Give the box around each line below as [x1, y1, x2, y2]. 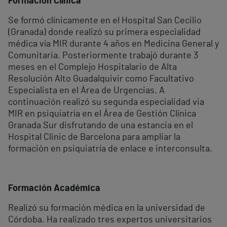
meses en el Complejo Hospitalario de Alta [8, 63, 177, 72]
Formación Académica [8, 184, 100, 194]
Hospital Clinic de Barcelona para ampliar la [8, 133, 180, 142]
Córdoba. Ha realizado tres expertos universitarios [8, 215, 212, 225]
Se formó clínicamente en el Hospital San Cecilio [8, 16, 202, 26]
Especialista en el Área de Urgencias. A [8, 86, 165, 96]
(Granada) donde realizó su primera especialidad [8, 28, 201, 37]
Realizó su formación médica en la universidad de [8, 204, 205, 213]
